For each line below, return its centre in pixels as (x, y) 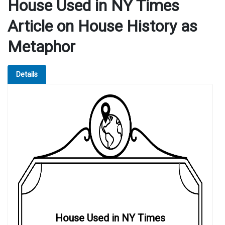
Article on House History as (102, 26)
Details (27, 75)
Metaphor (41, 47)
